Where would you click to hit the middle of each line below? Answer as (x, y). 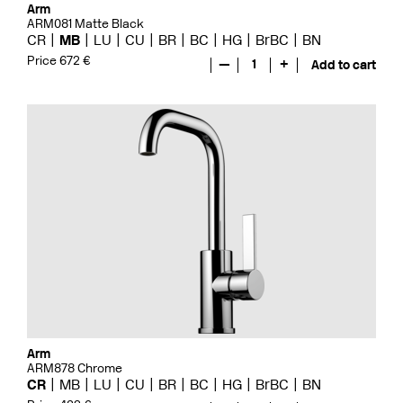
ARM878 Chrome (75, 368)
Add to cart (344, 65)
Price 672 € (59, 60)
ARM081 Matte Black (85, 24)
